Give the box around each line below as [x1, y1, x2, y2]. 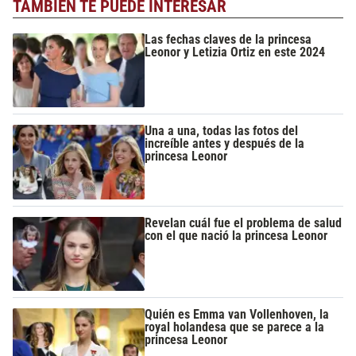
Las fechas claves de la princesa [145, 31, 312, 47]
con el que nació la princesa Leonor [145, 227, 328, 243]
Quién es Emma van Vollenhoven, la [145, 306, 330, 322]
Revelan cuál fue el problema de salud [145, 215, 342, 230]
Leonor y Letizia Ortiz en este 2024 [145, 44, 326, 60]
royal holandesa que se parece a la [145, 319, 325, 335]
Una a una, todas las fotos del [145, 123, 299, 139]
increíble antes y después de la [145, 136, 305, 152]
